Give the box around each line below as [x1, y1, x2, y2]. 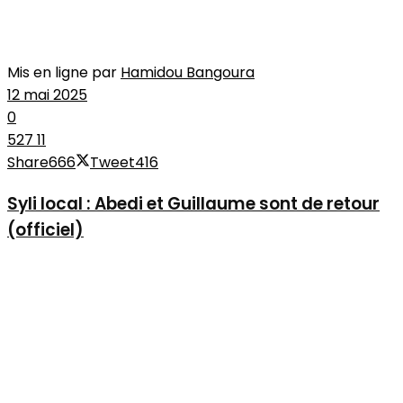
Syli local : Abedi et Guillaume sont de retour [7, 191, 380, 216]
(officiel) [7, 217, 84, 242]
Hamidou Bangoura [121, 61, 255, 83]
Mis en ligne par [7, 61, 117, 83]
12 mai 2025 [7, 84, 87, 105]
